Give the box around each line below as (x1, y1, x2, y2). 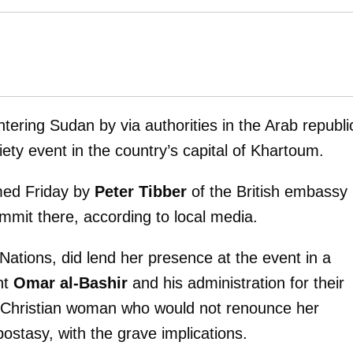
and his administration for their (128, 274, 344, 292)
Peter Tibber (95, 183, 187, 201)
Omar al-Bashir (13, 274, 128, 292)
